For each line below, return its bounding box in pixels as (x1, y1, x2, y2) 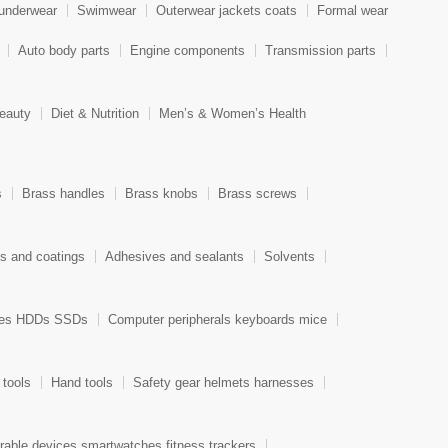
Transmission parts (265, 43, 376, 59)
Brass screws (218, 186, 297, 202)
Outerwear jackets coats (156, 3, 297, 19)
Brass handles (22, 186, 105, 202)
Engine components (130, 43, 245, 59)
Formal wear (317, 3, 388, 19)
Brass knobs (125, 186, 198, 202)
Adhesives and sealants (105, 249, 244, 265)
